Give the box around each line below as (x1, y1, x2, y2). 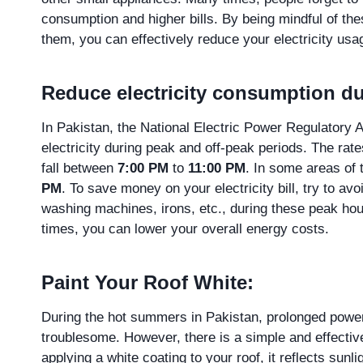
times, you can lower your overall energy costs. (41, 221, 329, 237)
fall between (41, 160, 117, 177)
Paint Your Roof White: (41, 271, 254, 294)
